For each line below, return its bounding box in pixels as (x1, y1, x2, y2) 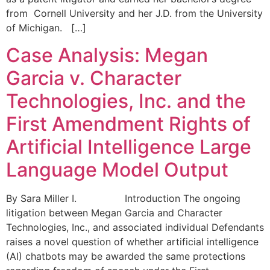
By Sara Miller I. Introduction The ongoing (6, 192, 240, 204)
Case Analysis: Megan (6, 43, 208, 67)
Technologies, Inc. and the (6, 89, 246, 113)
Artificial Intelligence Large (6, 134, 251, 159)
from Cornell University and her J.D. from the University (6, 7, 263, 20)
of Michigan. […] (6, 22, 86, 34)
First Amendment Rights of (6, 111, 251, 136)
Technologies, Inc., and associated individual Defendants (6, 221, 264, 233)
